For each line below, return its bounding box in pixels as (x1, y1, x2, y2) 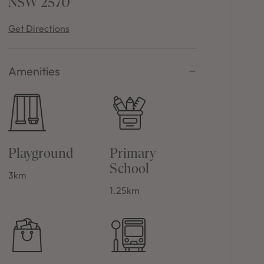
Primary (110, 144, 157, 161)
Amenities (8, 64, 60, 79)
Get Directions (8, 22, 70, 35)
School (110, 160, 150, 176)
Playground (8, 144, 73, 161)
